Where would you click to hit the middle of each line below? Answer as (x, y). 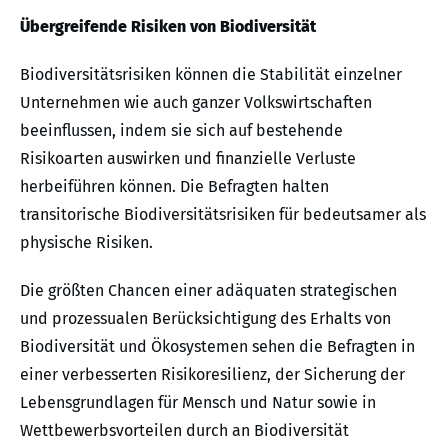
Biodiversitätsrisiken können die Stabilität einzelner (211, 74)
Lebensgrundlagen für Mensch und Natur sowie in (198, 402)
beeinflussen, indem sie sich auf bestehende (181, 130)
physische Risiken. (86, 242)
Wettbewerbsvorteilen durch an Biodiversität (184, 430)
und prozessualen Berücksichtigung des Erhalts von (205, 318)
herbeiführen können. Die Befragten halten (174, 186)
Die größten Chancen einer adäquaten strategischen (208, 290)
